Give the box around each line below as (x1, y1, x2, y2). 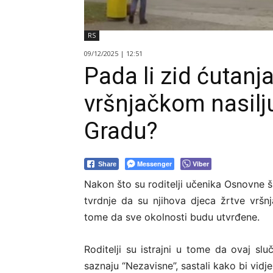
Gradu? (84, 118, 158, 145)
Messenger (137, 159, 172, 169)
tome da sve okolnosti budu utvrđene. (84, 211, 260, 224)
